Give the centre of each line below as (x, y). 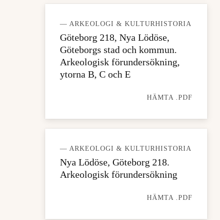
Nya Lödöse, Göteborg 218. (115, 162)
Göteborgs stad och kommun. (118, 50)
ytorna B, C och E (95, 74)
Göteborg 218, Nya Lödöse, (115, 37)
